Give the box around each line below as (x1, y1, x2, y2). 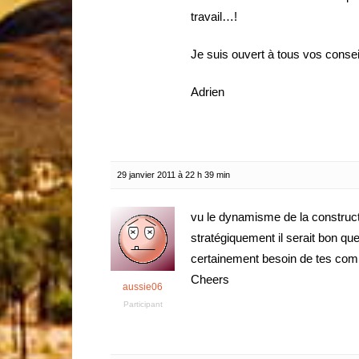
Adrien (191, 85, 224, 99)
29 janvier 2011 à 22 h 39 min (117, 170, 230, 179)
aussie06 (123, 281, 163, 292)
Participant (123, 300, 163, 309)
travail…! (191, 10, 237, 23)
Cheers (191, 272, 229, 286)
